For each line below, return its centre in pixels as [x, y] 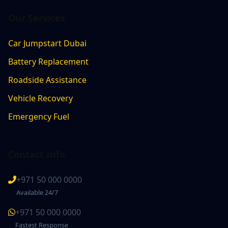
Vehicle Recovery [40, 98]
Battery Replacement [48, 62]
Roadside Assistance [47, 80]
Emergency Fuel [39, 117]
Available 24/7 [37, 192]
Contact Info [37, 154]
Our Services [37, 18]
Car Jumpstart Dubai [47, 43]
